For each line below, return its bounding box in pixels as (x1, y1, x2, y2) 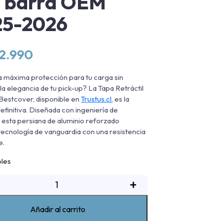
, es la (111, 94, 130, 104)
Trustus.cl (81, 94, 112, 104)
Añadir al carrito (30, 204, 86, 214)
